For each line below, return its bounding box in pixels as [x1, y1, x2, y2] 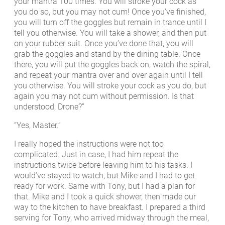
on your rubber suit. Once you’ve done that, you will [14, 38, 193, 48]
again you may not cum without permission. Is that [14, 91, 194, 101]
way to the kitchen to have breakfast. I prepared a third [14, 202, 205, 212]
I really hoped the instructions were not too [14, 139, 164, 149]
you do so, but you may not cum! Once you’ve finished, [14, 7, 206, 17]
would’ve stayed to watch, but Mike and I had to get [14, 171, 195, 181]
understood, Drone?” [14, 101, 84, 111]
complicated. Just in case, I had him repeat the [14, 150, 178, 160]
